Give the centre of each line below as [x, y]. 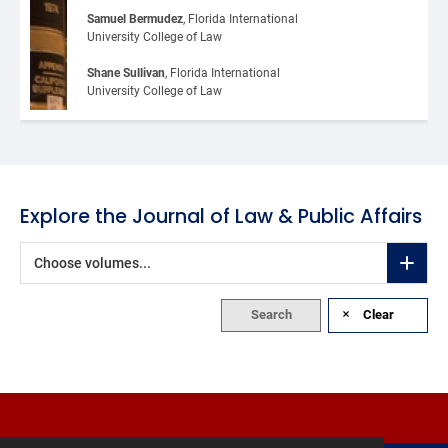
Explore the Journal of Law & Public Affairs [221, 216]
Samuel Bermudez [134, 18]
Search [271, 314]
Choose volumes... [92, 262]
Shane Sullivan [125, 72]
